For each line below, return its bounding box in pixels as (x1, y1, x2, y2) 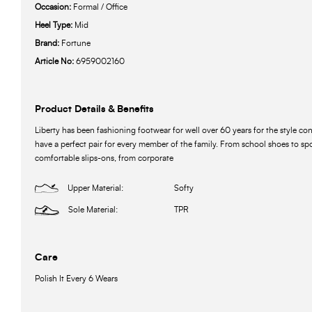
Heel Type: (35, 21, 75, 30)
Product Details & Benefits (35, 104, 153, 115)
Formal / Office (73, 3, 127, 12)
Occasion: (35, 3, 73, 12)
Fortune (61, 39, 91, 48)
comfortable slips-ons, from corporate (35, 154, 173, 163)
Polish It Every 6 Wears (35, 274, 118, 283)
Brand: (35, 39, 61, 48)
